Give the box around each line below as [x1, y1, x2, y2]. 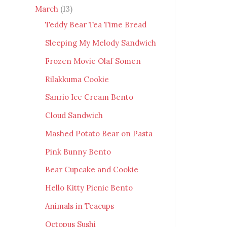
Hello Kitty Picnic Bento [45, 183, 133, 193]
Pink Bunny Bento [45, 146, 111, 157]
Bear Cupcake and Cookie [45, 165, 138, 175]
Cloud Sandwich [45, 110, 103, 121]
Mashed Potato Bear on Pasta [45, 128, 153, 138]
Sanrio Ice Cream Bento [45, 92, 133, 102]
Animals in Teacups [45, 201, 114, 211]
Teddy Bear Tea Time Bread [45, 20, 146, 30]
